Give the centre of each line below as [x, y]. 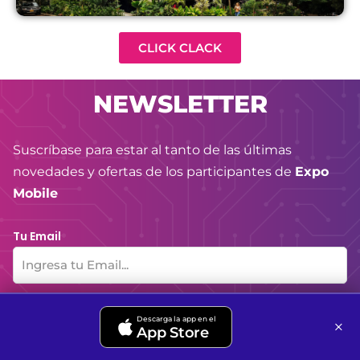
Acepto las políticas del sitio [129, 303]
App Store [173, 332]
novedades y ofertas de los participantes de [154, 172]
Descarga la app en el [177, 318]
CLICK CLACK [180, 48]
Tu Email [37, 237]
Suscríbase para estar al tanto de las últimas [152, 150]
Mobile [35, 194]
